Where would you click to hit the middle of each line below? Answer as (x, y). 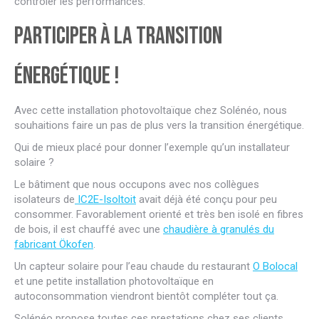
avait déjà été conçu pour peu (206, 199)
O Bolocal (275, 266)
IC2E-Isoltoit (105, 199)
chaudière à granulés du (219, 229)
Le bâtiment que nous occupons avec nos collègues (137, 184)
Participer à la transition (118, 36)
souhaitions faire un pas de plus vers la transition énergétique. (159, 125)
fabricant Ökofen (54, 244)
